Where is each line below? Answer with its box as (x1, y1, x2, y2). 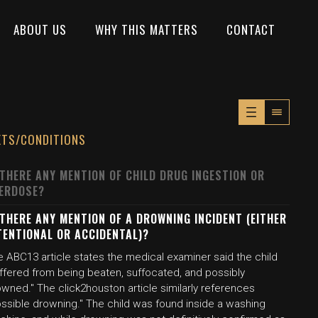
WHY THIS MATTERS (95, 20, 198, 38)
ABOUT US (13, 20, 67, 38)
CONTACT (226, 20, 275, 38)
